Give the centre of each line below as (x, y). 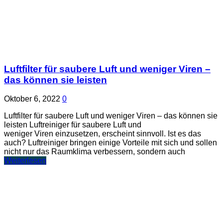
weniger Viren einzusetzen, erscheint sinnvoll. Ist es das (103, 134)
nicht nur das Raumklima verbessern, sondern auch (95, 152)
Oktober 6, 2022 (32, 99)
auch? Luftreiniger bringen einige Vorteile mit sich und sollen (111, 143)
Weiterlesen (25, 161)
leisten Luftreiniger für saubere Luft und (73, 125)
